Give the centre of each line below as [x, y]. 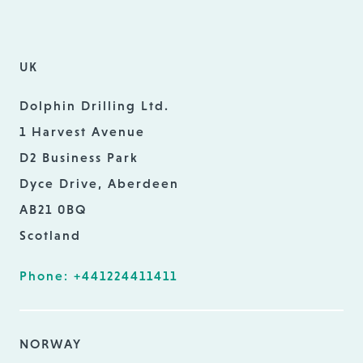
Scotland [50, 235]
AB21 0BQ [53, 209]
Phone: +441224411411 [98, 275]
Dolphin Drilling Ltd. [94, 105]
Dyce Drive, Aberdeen [99, 183]
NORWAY [51, 344]
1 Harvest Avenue [82, 131]
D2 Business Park [79, 157]
